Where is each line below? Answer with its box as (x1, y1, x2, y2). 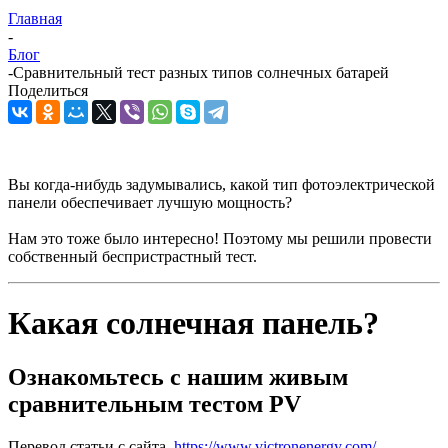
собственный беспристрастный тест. (8, 247, 257, 265)
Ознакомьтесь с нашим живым (8, 363, 348, 390)
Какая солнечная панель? (8, 305, 379, 342)
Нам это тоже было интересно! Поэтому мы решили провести (8, 229, 432, 247)
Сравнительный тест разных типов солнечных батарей (13, 63, 389, 81)
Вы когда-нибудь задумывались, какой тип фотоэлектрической (8, 175, 435, 193)
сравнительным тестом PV (8, 390, 301, 417)
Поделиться (8, 81, 88, 99)
